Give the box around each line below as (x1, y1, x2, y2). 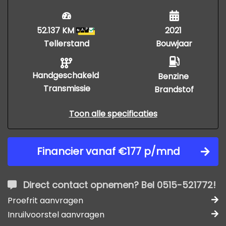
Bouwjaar (156, 38, 192, 49)
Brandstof (154, 84, 194, 95)
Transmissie (43, 83, 90, 94)
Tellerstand (44, 38, 89, 49)
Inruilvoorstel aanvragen (8, 209, 104, 220)
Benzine (157, 71, 189, 82)
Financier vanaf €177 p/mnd (37, 144, 180, 158)
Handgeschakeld (32, 70, 99, 81)
